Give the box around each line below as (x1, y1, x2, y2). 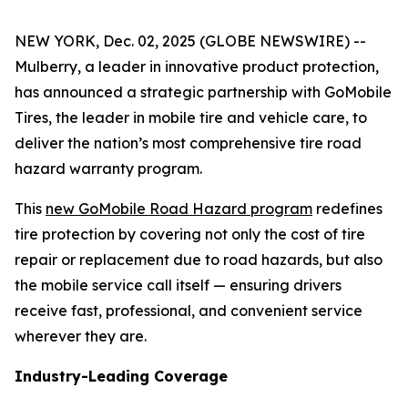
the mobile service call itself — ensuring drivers (15, 276, 342, 294)
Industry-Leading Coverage (15, 367, 228, 385)
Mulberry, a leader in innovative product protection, (15, 57, 379, 76)
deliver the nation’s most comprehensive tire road (15, 134, 362, 152)
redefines (312, 199, 382, 218)
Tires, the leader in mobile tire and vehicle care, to (15, 108, 367, 127)
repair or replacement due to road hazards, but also (15, 250, 382, 269)
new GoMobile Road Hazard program (46, 199, 312, 218)
